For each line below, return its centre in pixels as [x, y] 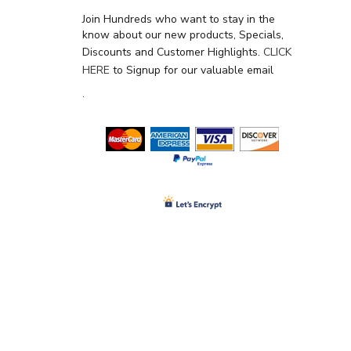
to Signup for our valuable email [192, 70]
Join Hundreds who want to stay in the [179, 19]
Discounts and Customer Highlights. [173, 52]
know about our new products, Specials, [183, 34]
